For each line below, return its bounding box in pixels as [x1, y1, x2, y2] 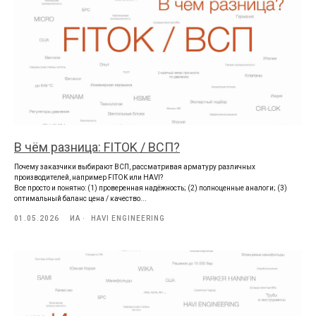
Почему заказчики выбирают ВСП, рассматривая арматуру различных [14, 163, 255, 171]
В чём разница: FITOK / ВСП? [14, 140, 180, 155]
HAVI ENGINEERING [91, 214, 165, 223]
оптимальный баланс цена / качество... [14, 195, 147, 203]
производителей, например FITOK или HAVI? [14, 174, 163, 182]
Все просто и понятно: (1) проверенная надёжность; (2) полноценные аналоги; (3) [14, 184, 287, 193]
